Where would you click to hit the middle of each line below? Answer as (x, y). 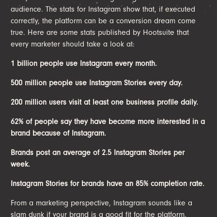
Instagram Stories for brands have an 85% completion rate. (108, 183)
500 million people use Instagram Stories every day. (97, 83)
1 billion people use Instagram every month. (84, 63)
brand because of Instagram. (59, 133)
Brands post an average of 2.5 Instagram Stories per (98, 152)
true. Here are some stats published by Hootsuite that (100, 32)
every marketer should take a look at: (73, 44)
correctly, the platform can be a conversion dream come (103, 21)
